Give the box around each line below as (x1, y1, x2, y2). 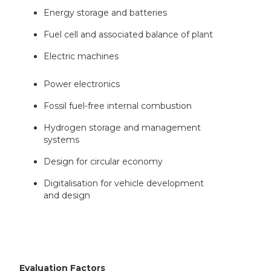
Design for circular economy (44, 156, 163, 168)
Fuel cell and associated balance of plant (44, 29, 214, 41)
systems (44, 134, 80, 146)
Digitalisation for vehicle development (44, 178, 204, 189)
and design (44, 190, 91, 201)
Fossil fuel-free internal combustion (44, 100, 192, 112)
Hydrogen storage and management (44, 122, 201, 134)
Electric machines (44, 51, 119, 62)
